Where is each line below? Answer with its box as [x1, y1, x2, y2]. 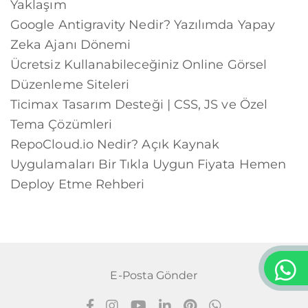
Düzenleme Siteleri [10, 77, 130, 93]
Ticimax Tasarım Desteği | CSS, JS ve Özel [10, 97, 267, 113]
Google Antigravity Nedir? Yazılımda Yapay [10, 17, 275, 33]
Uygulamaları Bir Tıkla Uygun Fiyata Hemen [10, 157, 286, 173]
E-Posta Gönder [110, 269, 198, 283]
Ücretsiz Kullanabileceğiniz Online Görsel [10, 57, 267, 73]
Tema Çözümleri [10, 117, 113, 133]
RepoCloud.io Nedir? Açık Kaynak [10, 137, 220, 153]
